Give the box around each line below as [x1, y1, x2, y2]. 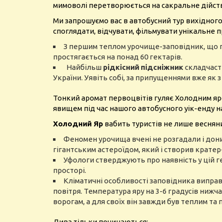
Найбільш [63, 63, 103, 71]
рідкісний [103, 63, 139, 71]
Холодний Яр [53, 119, 103, 128]
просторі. [53, 166, 88, 174]
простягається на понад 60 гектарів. [53, 53, 182, 61]
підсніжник [141, 63, 183, 71]
